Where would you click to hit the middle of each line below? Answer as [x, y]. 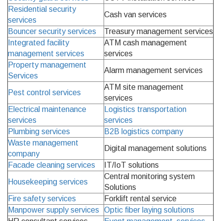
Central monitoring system [149, 176]
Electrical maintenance [47, 109]
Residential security [42, 9]
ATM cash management [146, 42]
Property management [47, 65]
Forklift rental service [140, 198]
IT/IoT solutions [131, 165]
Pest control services [44, 92]
